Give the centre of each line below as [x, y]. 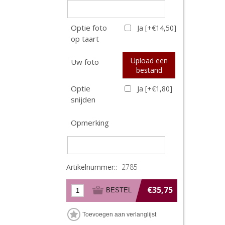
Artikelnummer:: [92, 167]
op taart [85, 38]
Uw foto [85, 62]
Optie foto [89, 27]
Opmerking [90, 122]
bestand [149, 70]
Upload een [149, 60]
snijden [83, 99]
